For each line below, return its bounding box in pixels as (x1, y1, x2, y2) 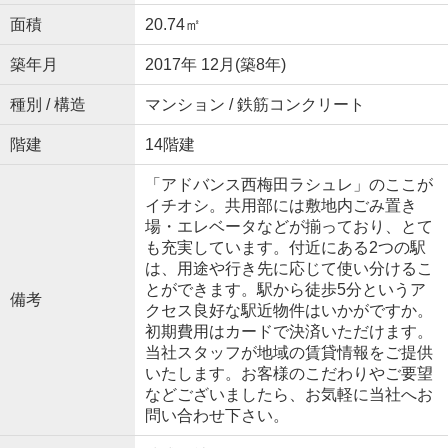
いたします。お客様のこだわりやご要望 (144, 364, 433, 382)
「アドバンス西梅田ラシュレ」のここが (144, 175, 433, 193)
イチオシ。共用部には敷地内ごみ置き (144, 196, 417, 214)
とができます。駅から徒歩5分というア (144, 280, 426, 298)
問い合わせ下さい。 (144, 406, 289, 424)
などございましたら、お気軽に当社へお (144, 385, 433, 403)
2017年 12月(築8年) (144, 55, 286, 73)
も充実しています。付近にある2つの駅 (144, 238, 426, 256)
